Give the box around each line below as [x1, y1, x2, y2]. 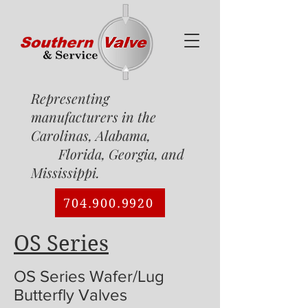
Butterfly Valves [14, 285, 127, 304]
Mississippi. [31, 163, 100, 181]
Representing [31, 89, 109, 107]
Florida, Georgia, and [31, 144, 184, 163]
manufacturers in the [31, 107, 156, 126]
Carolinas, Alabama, [31, 126, 195, 144]
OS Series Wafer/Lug [14, 267, 164, 285]
